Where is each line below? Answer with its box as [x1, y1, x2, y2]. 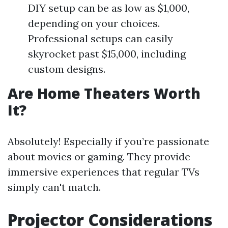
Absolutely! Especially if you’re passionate [8, 135, 209, 148]
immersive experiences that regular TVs [8, 165, 199, 178]
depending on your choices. [28, 17, 160, 30]
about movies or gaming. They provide [8, 150, 190, 163]
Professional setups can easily [28, 32, 173, 45]
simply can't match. [8, 181, 101, 193]
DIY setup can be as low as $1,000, [28, 2, 189, 14]
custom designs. [28, 63, 105, 75]
